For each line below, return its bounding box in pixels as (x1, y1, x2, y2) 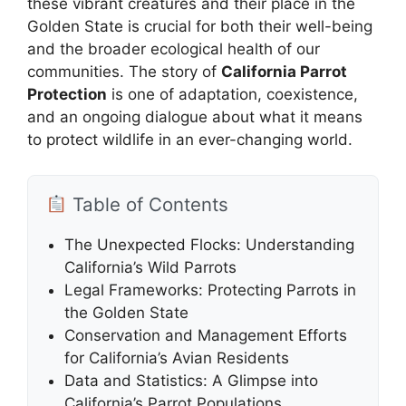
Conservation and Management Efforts (64, 325, 347, 344)
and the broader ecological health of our (27, 40, 320, 59)
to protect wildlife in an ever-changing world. (27, 130, 353, 150)
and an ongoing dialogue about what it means (27, 108, 362, 127)
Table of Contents (67, 192, 229, 216)
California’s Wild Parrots (64, 257, 237, 276)
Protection (27, 85, 107, 104)
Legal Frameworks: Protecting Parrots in (64, 280, 356, 299)
